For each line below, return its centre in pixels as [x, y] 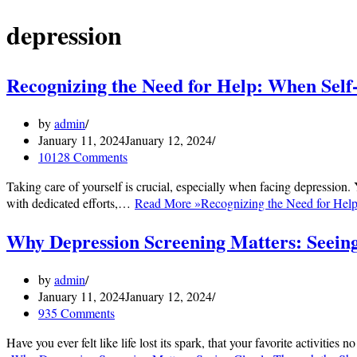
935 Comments [76, 312]
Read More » [168, 202]
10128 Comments [83, 156]
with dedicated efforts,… [71, 202]
